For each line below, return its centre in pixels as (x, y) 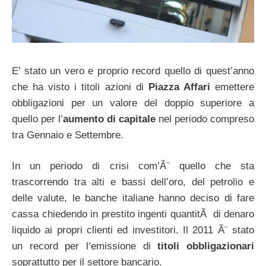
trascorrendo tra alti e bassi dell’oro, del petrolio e (133, 182)
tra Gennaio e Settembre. (68, 135)
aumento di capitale (109, 119)
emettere (232, 87)
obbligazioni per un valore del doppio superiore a (133, 103)
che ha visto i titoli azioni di (80, 87)
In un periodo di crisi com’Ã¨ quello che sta (133, 166)
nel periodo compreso (205, 119)
